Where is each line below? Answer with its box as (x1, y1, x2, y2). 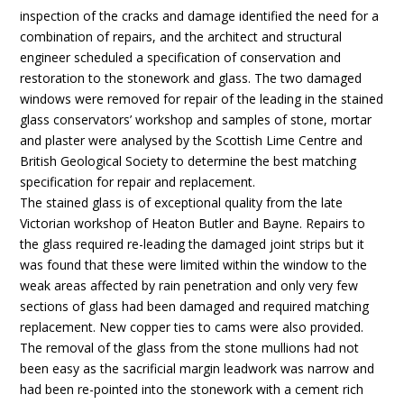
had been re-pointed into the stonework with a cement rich (20, 381, 364, 398)
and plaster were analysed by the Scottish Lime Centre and (20, 132, 363, 149)
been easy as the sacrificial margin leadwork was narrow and (20, 360, 375, 377)
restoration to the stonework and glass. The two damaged (20, 69, 363, 87)
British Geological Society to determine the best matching (20, 152, 357, 170)
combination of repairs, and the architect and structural (20, 28, 343, 45)
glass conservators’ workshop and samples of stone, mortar (20, 111, 372, 128)
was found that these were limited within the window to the (20, 256, 368, 273)
